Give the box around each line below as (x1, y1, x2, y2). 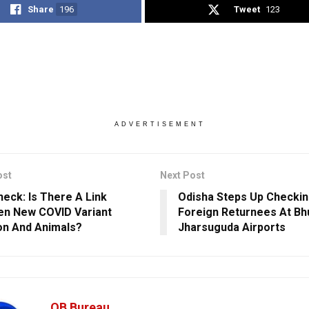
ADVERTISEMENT (114, 120, 206, 128)
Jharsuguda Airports (177, 220, 286, 234)
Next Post (159, 169, 205, 181)
